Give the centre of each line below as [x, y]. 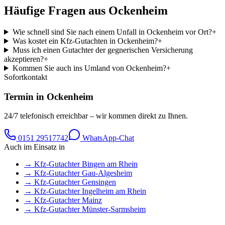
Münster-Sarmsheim [114, 209]
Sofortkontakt [26, 77]
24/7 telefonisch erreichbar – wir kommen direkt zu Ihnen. [96, 116]
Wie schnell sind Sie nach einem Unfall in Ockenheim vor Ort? [112, 32]
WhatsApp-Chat [107, 138]
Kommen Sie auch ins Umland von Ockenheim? [89, 68]
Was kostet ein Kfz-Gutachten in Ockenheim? [85, 41]
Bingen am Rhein [110, 164]
